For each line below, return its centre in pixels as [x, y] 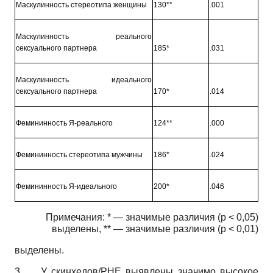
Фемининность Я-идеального [66, 186]
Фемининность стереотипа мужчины [79, 154]
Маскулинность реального [84, 36]
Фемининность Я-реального [64, 123]
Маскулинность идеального [84, 80]
